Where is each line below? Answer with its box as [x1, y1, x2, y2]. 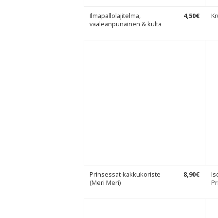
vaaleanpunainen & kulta [90, 19, 162, 28]
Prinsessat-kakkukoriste [90, 170, 161, 179]
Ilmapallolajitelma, [90, 11, 141, 20]
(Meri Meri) [90, 178, 121, 187]
